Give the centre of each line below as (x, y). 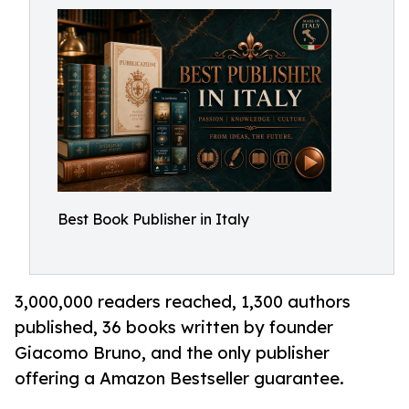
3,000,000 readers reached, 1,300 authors (183, 302)
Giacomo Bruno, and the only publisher (172, 353)
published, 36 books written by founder (174, 327)
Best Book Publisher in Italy (153, 219)
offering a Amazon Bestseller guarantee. (179, 378)
